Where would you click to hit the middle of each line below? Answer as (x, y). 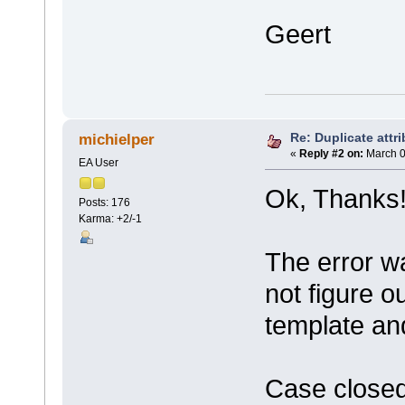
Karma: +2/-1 (110, 218)
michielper (117, 140)
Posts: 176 (104, 202)
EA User (98, 162)
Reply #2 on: (331, 153)
